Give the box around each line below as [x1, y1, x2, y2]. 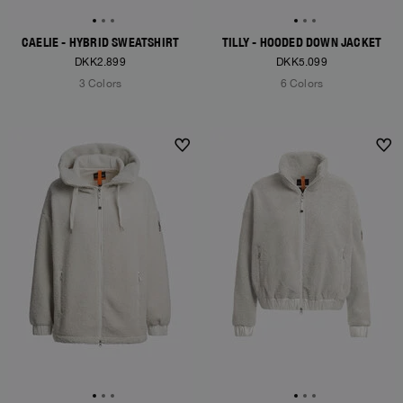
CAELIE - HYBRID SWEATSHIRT [21, 35, 180, 49]
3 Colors [78, 77, 122, 90]
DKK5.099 [276, 56, 327, 68]
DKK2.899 [75, 56, 126, 68]
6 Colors [280, 77, 324, 90]
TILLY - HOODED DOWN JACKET [221, 35, 382, 49]
